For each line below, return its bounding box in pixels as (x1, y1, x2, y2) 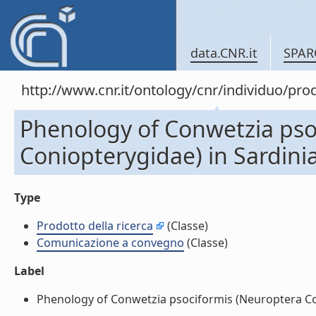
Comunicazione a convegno (37, 235, 184, 250)
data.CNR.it (190, 44, 257, 61)
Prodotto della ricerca (37, 218, 153, 233)
